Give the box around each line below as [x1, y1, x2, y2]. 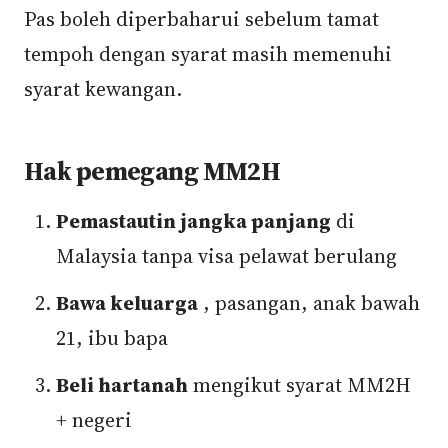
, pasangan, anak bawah [198, 289, 420, 317]
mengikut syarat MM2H [188, 371, 411, 399]
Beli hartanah [56, 371, 188, 399]
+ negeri [56, 406, 132, 434]
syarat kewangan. [24, 75, 182, 103]
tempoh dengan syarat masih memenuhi [24, 40, 392, 68]
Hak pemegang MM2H [24, 153, 281, 189]
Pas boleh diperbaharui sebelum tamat [24, 5, 379, 33]
